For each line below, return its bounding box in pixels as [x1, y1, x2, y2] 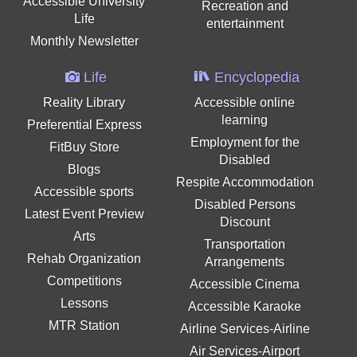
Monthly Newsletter [29, 34, 139, 48]
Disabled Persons [194, 198, 296, 211]
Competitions [46, 274, 122, 288]
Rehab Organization [27, 252, 142, 265]
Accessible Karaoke [188, 300, 302, 313]
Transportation [204, 237, 286, 251]
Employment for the [190, 135, 300, 149]
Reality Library [43, 96, 126, 109]
